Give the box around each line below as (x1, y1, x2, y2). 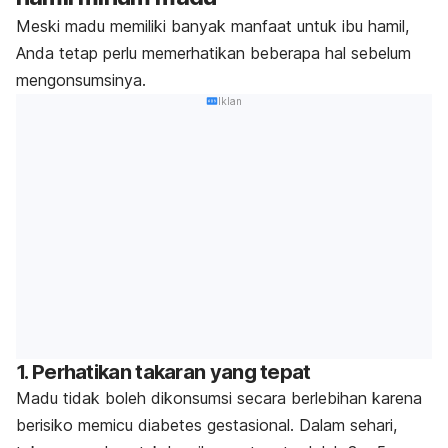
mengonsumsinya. (16, 69, 146, 90)
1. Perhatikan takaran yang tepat (16, 360, 311, 385)
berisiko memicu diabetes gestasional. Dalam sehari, (16, 415, 397, 436)
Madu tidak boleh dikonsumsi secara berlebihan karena (16, 388, 422, 409)
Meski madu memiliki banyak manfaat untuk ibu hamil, (16, 15, 409, 36)
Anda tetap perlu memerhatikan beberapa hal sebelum (16, 42, 411, 63)
